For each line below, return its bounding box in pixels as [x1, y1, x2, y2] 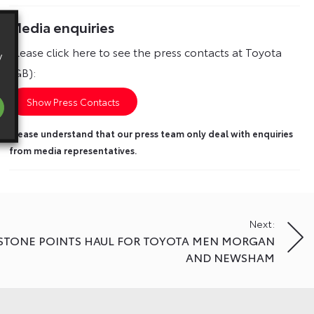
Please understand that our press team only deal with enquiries [9, 127, 294, 140]
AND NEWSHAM [186, 249, 275, 266]
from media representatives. [9, 144, 138, 157]
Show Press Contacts [27, 95, 121, 109]
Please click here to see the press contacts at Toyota [9, 43, 282, 60]
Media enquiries [9, 17, 116, 37]
